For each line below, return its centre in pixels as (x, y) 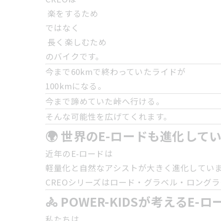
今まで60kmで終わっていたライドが (116, 72)
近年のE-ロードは (79, 153)
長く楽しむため (76, 42)
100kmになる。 (76, 86)
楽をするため (72, 13)
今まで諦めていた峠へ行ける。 (105, 101)
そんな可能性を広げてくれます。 (109, 116)
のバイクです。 (75, 56)
